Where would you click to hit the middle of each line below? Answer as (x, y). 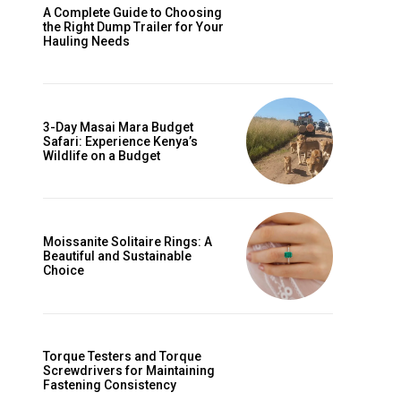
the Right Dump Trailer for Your (133, 26)
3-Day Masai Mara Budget (118, 127)
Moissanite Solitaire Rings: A (128, 242)
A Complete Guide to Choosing (132, 12)
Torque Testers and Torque (122, 357)
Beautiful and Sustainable (117, 256)
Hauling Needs (86, 41)
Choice (64, 270)
